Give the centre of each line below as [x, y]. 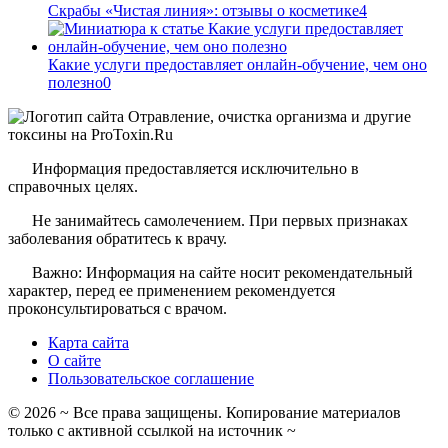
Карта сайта [88, 343]
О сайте [74, 361]
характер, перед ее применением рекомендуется [171, 291]
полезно [75, 83]
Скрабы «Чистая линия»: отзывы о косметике [203, 11]
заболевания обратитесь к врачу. [117, 239]
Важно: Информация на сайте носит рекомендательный [222, 273]
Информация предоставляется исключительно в [195, 169]
